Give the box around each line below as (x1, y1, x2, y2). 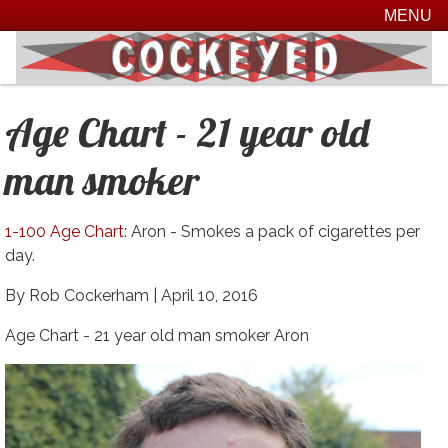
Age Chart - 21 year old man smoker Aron (4, 325, 309, 345)
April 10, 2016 (160, 285, 258, 305)
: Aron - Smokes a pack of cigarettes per (123, 221, 420, 241)
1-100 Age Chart (4, 221, 124, 241)
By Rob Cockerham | (4, 285, 161, 305)
